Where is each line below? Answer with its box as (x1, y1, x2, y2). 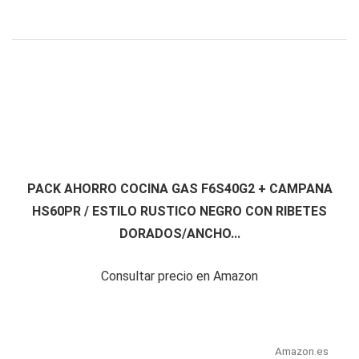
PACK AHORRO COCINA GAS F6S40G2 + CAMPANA (26, 181, 333, 197)
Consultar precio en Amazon (101, 268, 258, 284)
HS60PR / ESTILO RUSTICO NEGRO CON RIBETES (32, 204, 327, 220)
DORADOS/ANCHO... (119, 226, 240, 242)
